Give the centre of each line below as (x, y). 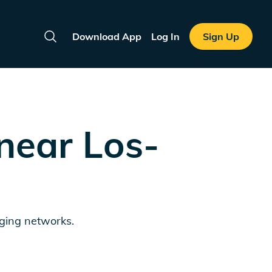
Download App (107, 36)
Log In (165, 36)
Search (65, 43)
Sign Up (221, 36)
